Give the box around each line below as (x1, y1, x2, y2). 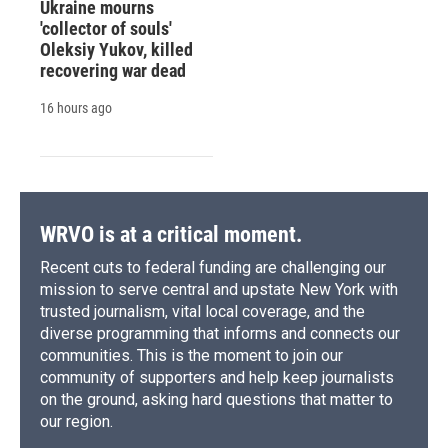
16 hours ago (40, 99, 112, 116)
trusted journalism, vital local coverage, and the (40, 301, 365, 321)
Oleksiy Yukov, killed (40, 38, 193, 60)
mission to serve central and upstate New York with (40, 279, 398, 299)
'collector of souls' (40, 17, 172, 39)
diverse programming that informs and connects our (40, 323, 400, 343)
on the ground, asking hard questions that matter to (40, 389, 393, 409)
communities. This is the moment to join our (40, 345, 343, 365)
